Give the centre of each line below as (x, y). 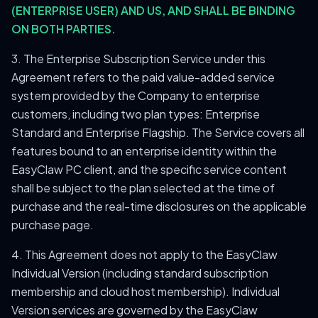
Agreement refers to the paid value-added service (143, 77)
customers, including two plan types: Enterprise (136, 114)
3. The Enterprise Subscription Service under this (138, 59)
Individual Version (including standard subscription (140, 273)
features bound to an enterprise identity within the (144, 151)
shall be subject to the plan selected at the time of (143, 188)
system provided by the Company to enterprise (136, 95)
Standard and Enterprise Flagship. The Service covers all (158, 132)
